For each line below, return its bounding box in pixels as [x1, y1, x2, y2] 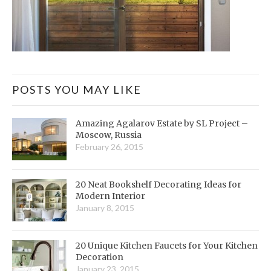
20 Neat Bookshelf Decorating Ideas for [76, 178, 241, 190]
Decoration [76, 251, 123, 263]
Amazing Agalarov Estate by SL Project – [76, 117, 248, 129]
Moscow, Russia [76, 129, 142, 140]
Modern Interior [76, 190, 145, 201]
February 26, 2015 [76, 141, 143, 152]
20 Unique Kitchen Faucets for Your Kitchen [76, 240, 258, 251]
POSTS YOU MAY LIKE [12, 82, 142, 96]
